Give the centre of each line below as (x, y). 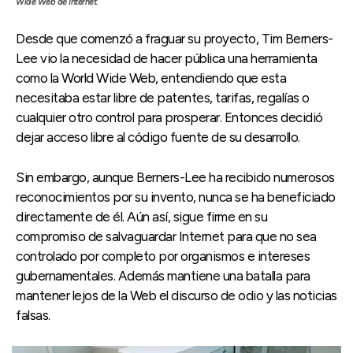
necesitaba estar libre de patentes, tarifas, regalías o (163, 98)
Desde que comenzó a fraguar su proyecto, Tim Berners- (175, 39)
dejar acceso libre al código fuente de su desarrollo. (158, 137)
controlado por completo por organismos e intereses (163, 256)
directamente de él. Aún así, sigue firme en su (141, 217)
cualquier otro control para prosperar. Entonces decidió (169, 118)
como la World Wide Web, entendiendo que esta (151, 78)
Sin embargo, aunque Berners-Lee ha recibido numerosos (175, 178)
